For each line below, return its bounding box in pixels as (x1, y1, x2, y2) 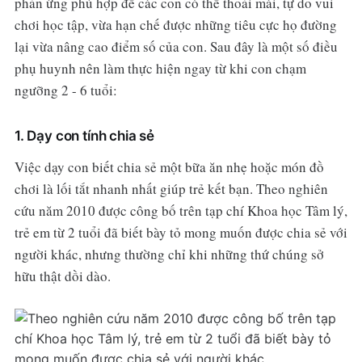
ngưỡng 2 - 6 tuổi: (14, 80, 117, 99)
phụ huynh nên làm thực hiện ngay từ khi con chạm (14, 58, 306, 78)
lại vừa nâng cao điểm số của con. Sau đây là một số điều (14, 36, 338, 56)
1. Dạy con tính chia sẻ (14, 127, 155, 144)
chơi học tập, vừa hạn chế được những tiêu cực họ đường (14, 15, 337, 34)
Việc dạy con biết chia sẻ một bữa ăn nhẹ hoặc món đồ (14, 157, 324, 176)
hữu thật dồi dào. (14, 266, 111, 285)
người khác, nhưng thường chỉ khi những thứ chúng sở (14, 244, 324, 263)
